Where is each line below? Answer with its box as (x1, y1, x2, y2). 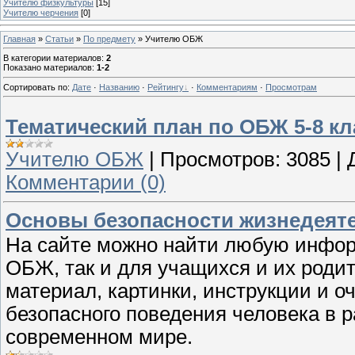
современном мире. (6, 325, 193, 348)
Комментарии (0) (6, 171, 166, 194)
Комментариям (197, 82, 258, 92)
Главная (3, 33, 36, 44)
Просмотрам (265, 82, 317, 92)
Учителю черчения (3, 7, 78, 17)
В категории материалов (3, 53, 101, 63)
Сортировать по (3, 82, 67, 92)
